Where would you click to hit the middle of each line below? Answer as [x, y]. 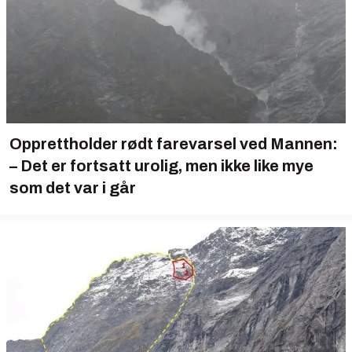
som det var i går [73, 188]
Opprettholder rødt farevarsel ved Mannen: [174, 144]
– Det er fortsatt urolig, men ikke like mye [161, 166]
